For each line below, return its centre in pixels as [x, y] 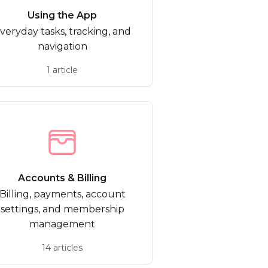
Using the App [62, 15]
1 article [62, 70]
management [62, 224]
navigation [62, 46]
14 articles [62, 248]
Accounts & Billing [62, 178]
